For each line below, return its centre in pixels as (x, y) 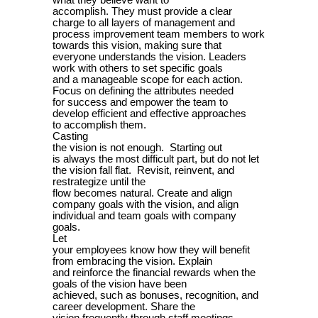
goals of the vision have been (120, 284)
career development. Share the (124, 307)
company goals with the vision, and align (146, 205)
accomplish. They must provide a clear (142, 12)
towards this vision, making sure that (137, 46)
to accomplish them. (99, 125)
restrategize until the (99, 182)
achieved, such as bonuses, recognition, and (155, 296)
